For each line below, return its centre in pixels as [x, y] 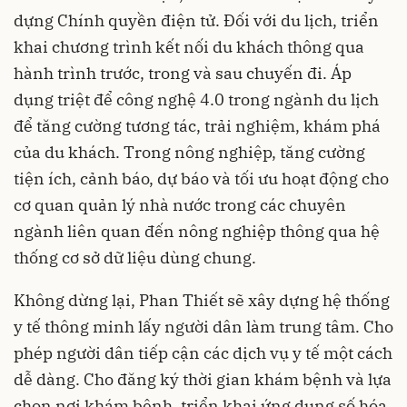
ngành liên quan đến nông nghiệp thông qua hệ [197, 232]
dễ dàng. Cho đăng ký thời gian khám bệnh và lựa [203, 380]
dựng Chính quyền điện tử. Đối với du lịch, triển [196, 21]
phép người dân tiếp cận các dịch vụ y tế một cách [203, 353]
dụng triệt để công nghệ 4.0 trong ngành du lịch [196, 100]
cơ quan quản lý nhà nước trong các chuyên [180, 205]
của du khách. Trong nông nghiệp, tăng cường [189, 153]
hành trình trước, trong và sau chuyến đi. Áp [183, 74]
